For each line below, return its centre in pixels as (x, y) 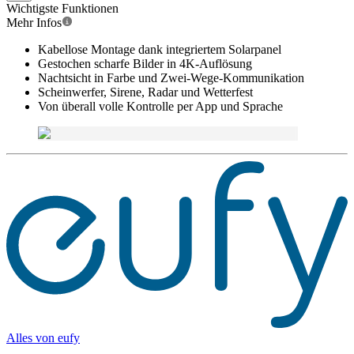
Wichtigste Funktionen (62, 8)
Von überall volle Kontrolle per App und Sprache (160, 106)
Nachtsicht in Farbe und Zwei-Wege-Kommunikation (171, 78)
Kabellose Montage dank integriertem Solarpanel (160, 49)
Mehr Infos (34, 23)
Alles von (32, 338)
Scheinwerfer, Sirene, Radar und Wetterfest (145, 92)
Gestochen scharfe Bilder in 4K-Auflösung (145, 64)
